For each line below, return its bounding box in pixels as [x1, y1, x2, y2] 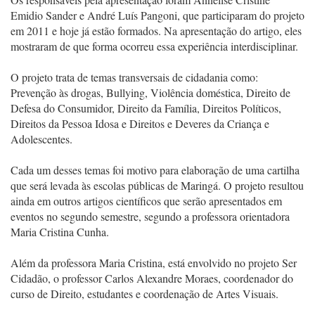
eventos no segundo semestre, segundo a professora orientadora [11, 209, 290, 224]
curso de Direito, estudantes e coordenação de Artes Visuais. [11, 286, 285, 301]
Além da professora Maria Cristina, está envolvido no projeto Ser [11, 255, 297, 270]
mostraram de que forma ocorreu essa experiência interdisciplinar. [11, 39, 298, 53]
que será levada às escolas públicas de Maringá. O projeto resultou [11, 178, 304, 193]
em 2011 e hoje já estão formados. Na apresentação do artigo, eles [11, 23, 302, 38]
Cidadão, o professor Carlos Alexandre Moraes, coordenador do [11, 271, 293, 285]
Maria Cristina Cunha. [11, 224, 109, 239]
